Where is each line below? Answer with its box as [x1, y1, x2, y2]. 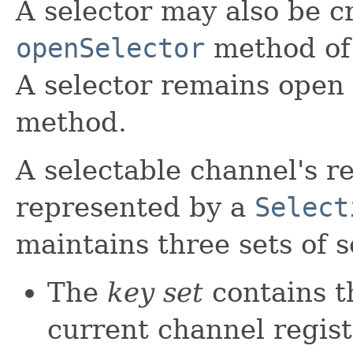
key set [107, 276, 203, 308]
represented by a [16, 191, 255, 223]
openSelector [16, 32, 205, 64]
